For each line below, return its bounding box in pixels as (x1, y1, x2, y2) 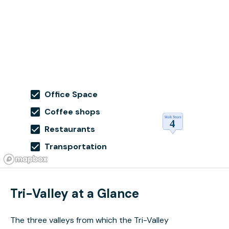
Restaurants (44, 124, 95, 134)
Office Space (44, 89, 98, 100)
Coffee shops (44, 106, 100, 117)
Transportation (44, 141, 107, 152)
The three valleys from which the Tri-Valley (10, 215, 169, 225)
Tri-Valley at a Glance (10, 186, 139, 201)
